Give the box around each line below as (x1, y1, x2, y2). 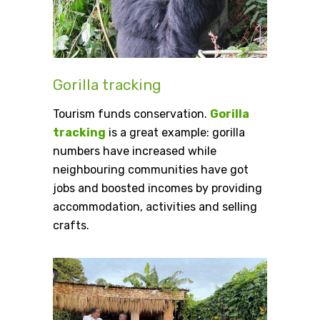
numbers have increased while (53, 144, 216, 159)
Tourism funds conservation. (53, 107, 210, 121)
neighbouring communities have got (53, 163, 249, 177)
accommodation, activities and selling (53, 200, 257, 214)
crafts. (53, 219, 89, 233)
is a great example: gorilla (106, 126, 245, 140)
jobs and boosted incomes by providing (53, 181, 262, 196)
